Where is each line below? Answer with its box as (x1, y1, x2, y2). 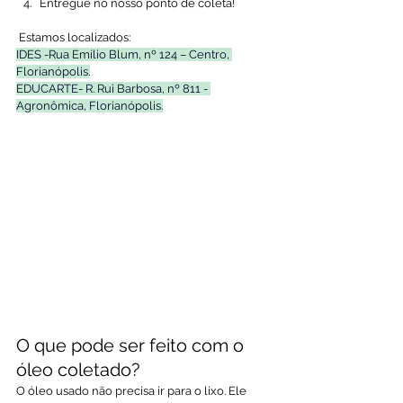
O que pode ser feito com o (16, 335, 248, 357)
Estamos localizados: (19, 31, 133, 44)
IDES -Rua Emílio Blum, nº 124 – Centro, (16, 48, 232, 61)
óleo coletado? (16, 359, 140, 381)
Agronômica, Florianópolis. (16, 99, 163, 112)
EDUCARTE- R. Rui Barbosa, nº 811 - (16, 82, 210, 95)
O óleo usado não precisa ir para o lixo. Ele (16, 384, 249, 399)
